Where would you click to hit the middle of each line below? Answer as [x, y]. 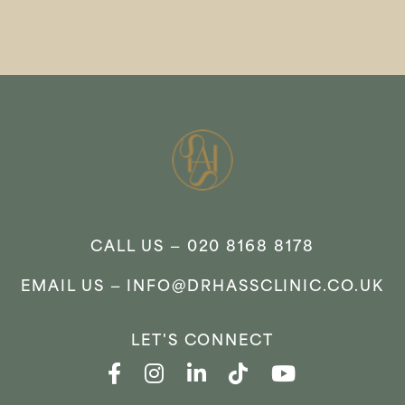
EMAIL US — [74, 287]
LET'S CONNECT [202, 341]
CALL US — [139, 247]
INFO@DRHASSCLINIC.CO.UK [255, 287]
